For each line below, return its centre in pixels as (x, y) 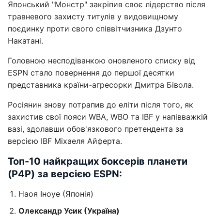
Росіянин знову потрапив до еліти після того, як (101, 105)
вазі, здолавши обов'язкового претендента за (96, 129)
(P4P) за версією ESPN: (65, 174)
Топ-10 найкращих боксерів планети (98, 161)
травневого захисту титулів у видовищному (93, 16)
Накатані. (25, 41)
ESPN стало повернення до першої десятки (91, 73)
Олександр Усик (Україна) (69, 211)
